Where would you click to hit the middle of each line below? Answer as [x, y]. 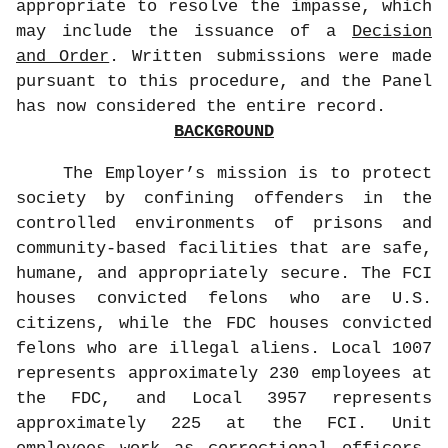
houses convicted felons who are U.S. [224, 298]
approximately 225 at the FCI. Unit [224, 423]
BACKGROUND [224, 131]
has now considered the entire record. [201, 106]
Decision [392, 31]
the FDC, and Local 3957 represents [224, 398]
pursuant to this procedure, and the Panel [224, 81]
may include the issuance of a [184, 31]
